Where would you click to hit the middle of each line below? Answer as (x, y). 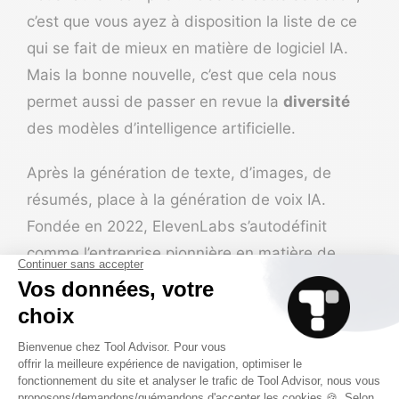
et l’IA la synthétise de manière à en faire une (188, 359)
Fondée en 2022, (90, 226)
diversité (317, 101)
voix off (55, 386)
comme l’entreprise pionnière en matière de (181, 252)
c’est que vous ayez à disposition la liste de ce (192, 21)
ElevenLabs (194, 226)
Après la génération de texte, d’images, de (179, 172)
